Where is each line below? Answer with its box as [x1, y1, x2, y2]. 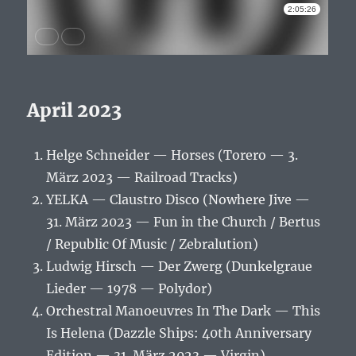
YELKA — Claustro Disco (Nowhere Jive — [46, 192, 311, 208]
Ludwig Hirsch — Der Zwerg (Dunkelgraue [46, 258, 313, 275]
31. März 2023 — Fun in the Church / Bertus [46, 214, 321, 230]
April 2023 [27, 99, 122, 122]
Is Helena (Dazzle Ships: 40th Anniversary [46, 325, 312, 342]
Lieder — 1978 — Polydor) [46, 281, 213, 297]
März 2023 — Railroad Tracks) [46, 169, 238, 186]
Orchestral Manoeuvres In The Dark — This [46, 303, 321, 319]
